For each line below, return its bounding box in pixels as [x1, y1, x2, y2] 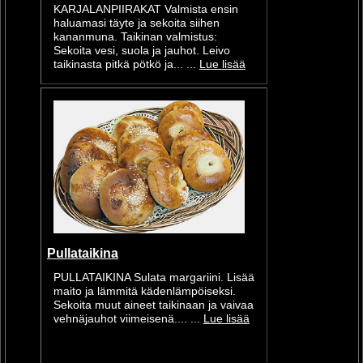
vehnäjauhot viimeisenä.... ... [53, 313, 203, 326]
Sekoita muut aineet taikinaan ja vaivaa [53, 299, 254, 312]
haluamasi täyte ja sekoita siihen [53, 17, 220, 30]
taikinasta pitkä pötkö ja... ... [53, 58, 199, 71]
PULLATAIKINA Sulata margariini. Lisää [53, 271, 254, 284]
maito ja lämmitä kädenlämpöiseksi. [53, 285, 236, 298]
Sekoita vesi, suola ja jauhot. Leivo [53, 45, 230, 58]
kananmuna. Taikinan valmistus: [53, 31, 217, 44]
